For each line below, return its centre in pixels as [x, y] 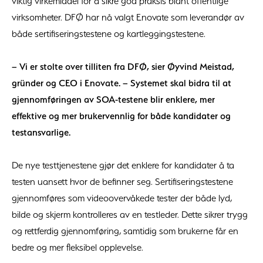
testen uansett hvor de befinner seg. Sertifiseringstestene [122, 182]
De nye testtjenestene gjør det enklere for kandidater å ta [123, 165]
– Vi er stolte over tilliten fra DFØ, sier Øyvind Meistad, [123, 67]
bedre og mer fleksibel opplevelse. [77, 247]
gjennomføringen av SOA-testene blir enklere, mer [113, 100]
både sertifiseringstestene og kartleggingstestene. [109, 34]
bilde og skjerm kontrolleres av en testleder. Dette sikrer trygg [130, 215]
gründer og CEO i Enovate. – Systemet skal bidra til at [122, 83]
